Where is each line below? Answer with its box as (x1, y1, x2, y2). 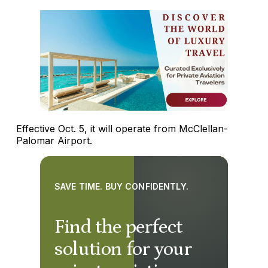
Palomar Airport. (16, 134, 92, 147)
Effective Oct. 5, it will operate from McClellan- (16, 122, 228, 135)
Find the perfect (54, 216, 182, 238)
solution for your (54, 238, 192, 260)
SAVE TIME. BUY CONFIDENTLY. (54, 181, 188, 191)
